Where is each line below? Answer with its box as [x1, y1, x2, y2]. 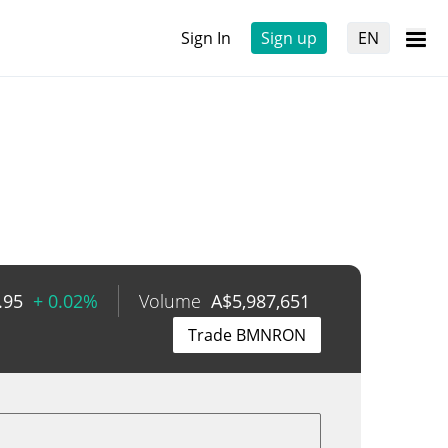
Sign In [181, 27, 231, 49]
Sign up [261, 27, 317, 49]
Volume [139, 289, 201, 313]
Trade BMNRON [188, 324, 306, 346]
